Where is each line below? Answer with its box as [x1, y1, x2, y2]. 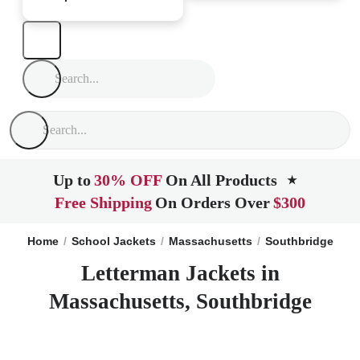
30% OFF [94, 171, 162, 189]
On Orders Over [155, 194, 270, 211]
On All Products [166, 171, 277, 189]
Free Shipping [55, 194, 152, 211]
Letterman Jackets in [80, 261, 280, 285]
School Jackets [71, 235, 156, 247]
